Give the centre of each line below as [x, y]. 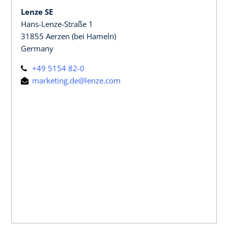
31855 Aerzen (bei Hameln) [68, 36]
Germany [37, 48]
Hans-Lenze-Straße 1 [57, 24]
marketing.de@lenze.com [75, 80]
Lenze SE [37, 11]
